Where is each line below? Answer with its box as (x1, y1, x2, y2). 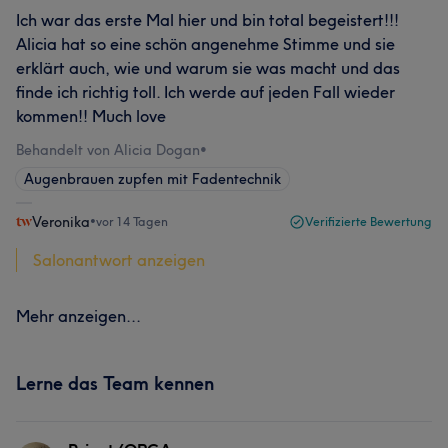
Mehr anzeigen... (16, 306, 141, 326)
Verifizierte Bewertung (305, 214, 432, 229)
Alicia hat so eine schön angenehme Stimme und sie (16, 34, 395, 54)
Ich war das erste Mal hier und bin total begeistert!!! (16, 10, 399, 30)
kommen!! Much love (16, 106, 166, 126)
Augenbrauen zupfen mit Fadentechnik (24, 170, 281, 188)
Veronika (32, 213, 90, 231)
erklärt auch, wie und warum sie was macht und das (16, 58, 400, 78)
